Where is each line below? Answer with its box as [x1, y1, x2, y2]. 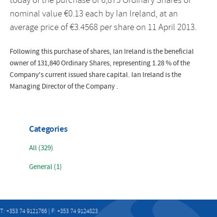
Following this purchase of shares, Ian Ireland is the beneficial [10, 47, 194, 57]
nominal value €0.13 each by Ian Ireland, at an [10, 8, 178, 20]
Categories [29, 124, 68, 136]
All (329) [29, 143, 53, 153]
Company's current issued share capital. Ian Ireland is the [10, 70, 181, 80]
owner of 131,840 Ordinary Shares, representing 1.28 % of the [10, 59, 190, 68]
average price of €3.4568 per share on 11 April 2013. [10, 21, 197, 33]
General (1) [29, 162, 62, 172]
